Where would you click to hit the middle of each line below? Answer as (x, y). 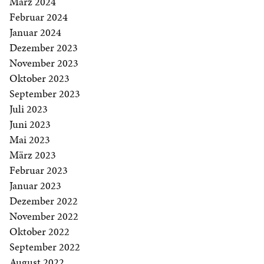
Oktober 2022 (39, 232)
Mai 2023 (30, 140)
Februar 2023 (39, 170)
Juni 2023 (30, 124)
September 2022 (45, 247)
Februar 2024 (39, 17)
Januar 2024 (35, 32)
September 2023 (45, 94)
